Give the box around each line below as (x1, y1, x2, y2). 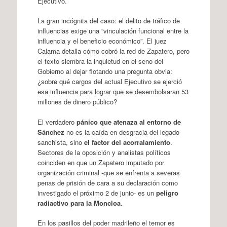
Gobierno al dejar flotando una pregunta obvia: (37, 66, 172, 76)
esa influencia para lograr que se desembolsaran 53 (37, 87, 188, 96)
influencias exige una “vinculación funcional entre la (37, 26, 188, 35)
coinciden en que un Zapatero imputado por (37, 157, 164, 167)
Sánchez (37, 127, 64, 137)
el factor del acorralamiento (84, 137, 170, 147)
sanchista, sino (37, 137, 84, 147)
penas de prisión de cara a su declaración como (37, 177, 178, 187)
